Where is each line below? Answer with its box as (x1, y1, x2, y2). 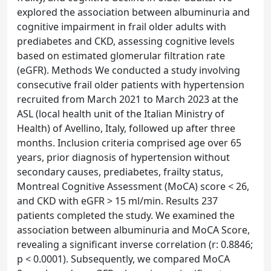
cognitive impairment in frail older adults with (17, 20, 226, 33)
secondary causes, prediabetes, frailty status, (17, 165, 223, 178)
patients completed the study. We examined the (17, 209, 235, 222)
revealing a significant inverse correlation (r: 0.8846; (17, 238, 253, 251)
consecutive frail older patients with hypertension (17, 78, 244, 91)
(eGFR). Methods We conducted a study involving (17, 64, 240, 77)
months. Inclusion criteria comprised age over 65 (17, 136, 241, 149)
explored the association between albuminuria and (17, 5, 250, 19)
